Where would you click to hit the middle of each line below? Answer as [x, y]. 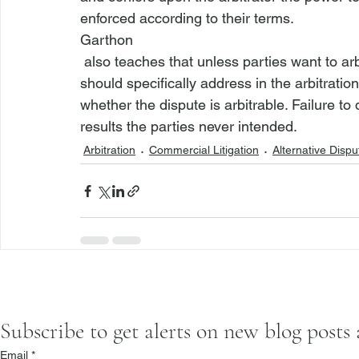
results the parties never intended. [189, 126]
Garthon [107, 40]
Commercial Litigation [204, 150]
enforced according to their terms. [189, 18]
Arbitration [109, 150]
